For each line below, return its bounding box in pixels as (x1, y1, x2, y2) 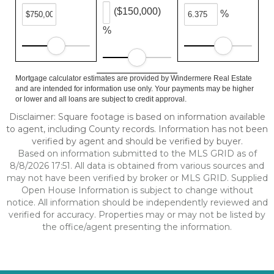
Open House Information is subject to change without (21, 185, 253, 196)
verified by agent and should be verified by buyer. (31, 136, 243, 147)
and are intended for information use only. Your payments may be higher (15, 84, 254, 93)
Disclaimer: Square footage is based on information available (9, 111, 265, 122)
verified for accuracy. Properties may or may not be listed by (9, 209, 265, 220)
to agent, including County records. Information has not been (6, 124, 268, 135)
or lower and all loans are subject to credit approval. (15, 95, 187, 103)
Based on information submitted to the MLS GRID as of (17, 148, 257, 159)
